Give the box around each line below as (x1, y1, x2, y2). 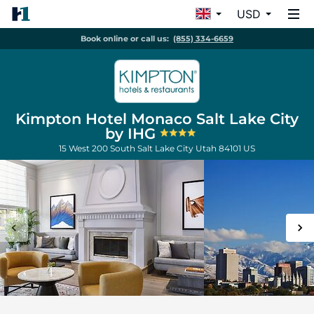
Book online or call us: (81, 34, 169, 43)
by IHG (105, 125, 160, 142)
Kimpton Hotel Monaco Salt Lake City (15, 110, 299, 128)
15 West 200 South (59, 143, 137, 153)
